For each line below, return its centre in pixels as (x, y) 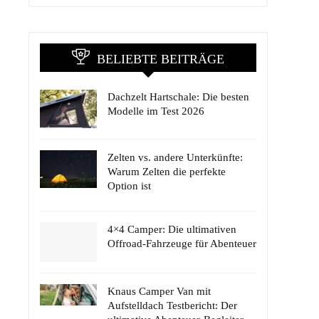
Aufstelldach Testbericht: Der (172, 305)
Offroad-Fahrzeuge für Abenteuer (182, 243)
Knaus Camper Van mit (159, 291)
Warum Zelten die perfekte (167, 171)
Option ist (129, 185)
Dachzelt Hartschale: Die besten (178, 97)
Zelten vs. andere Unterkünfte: (175, 157)
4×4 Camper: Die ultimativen (172, 229)
